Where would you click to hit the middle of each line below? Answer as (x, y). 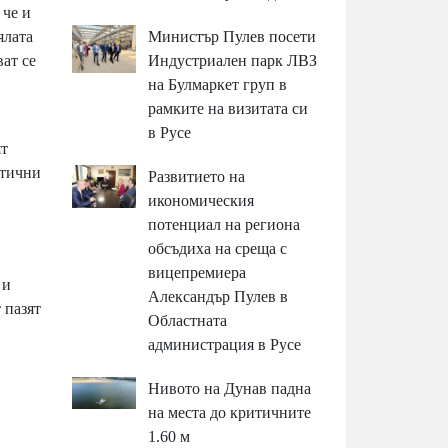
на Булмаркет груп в (218, 84)
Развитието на (197, 176)
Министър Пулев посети (232, 36)
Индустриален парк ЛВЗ (233, 60)
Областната (188, 320)
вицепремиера (197, 272)
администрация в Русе (225, 344)
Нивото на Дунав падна (230, 388)
